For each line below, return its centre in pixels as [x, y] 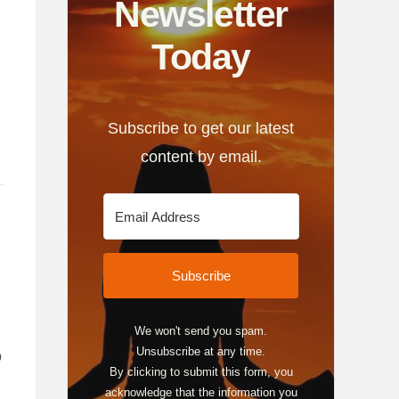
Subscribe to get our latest [201, 129]
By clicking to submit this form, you [201, 372]
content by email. [201, 157]
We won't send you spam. [201, 331]
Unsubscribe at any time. [201, 352]
